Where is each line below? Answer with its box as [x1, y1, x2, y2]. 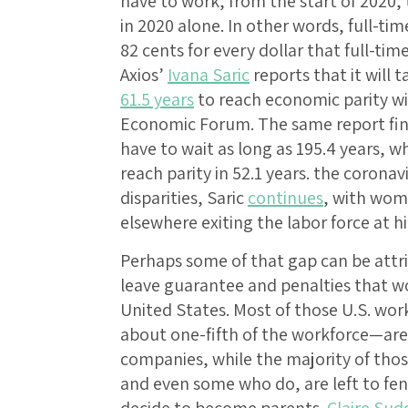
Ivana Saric [168, 63, 250, 87]
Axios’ [120, 63, 168, 87]
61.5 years [120, 87, 194, 112]
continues [248, 186, 323, 210]
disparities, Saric [120, 186, 248, 210]
